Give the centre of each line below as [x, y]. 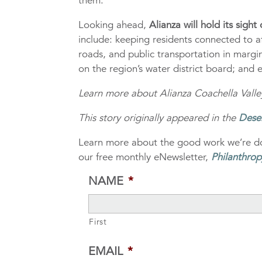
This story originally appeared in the [159, 118]
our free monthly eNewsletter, [145, 157]
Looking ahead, [114, 25]
